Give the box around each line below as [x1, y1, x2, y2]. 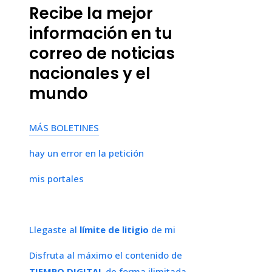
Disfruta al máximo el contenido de [29, 248, 182, 261]
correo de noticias [29, 42, 175, 64]
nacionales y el [29, 62, 151, 84]
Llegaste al [29, 223, 80, 236]
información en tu [29, 22, 172, 44]
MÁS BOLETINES [29, 121, 99, 134]
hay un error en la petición [29, 146, 144, 159]
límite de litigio [80, 223, 149, 236]
